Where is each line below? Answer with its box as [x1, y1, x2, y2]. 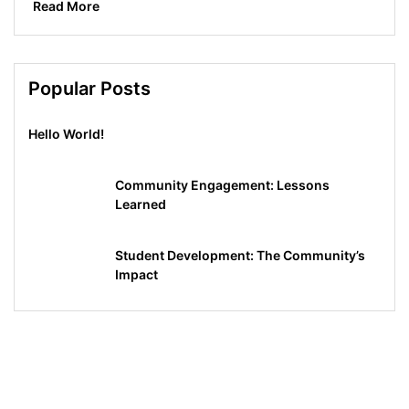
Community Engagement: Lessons [115, 176, 330, 193]
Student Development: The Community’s [115, 246, 365, 263]
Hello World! [28, 125, 104, 142]
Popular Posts [28, 77, 151, 100]
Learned [115, 195, 166, 212]
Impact [115, 266, 158, 282]
